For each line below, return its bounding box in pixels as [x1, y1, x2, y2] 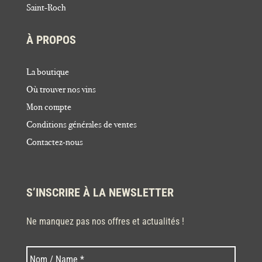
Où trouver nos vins [26, 83, 96, 95]
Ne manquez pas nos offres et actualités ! [26, 215, 184, 227]
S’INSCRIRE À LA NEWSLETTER [26, 185, 174, 199]
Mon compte [26, 101, 71, 112]
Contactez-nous [26, 136, 83, 147]
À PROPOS [26, 32, 76, 47]
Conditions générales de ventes [26, 118, 137, 130]
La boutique [26, 65, 69, 77]
